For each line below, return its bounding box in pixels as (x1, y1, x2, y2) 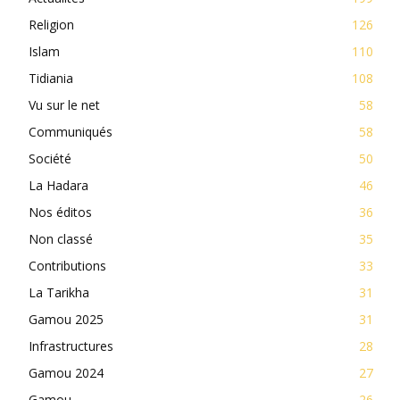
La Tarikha (29, 283, 89, 301)
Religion (29, 15, 74, 33)
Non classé (29, 229, 93, 247)
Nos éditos (29, 203, 92, 221)
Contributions (29, 256, 106, 274)
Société (29, 149, 71, 167)
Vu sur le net (29, 96, 100, 113)
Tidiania (29, 69, 73, 87)
